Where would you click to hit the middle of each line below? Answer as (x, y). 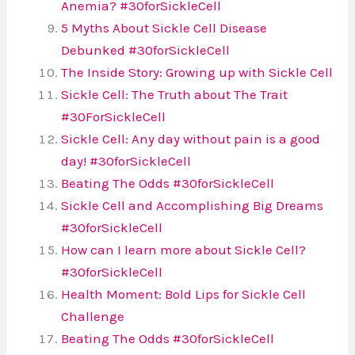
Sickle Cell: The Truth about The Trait (175, 94)
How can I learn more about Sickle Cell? (184, 249)
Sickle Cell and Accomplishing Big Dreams (193, 205)
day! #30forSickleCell (126, 160)
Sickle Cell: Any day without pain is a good (191, 138)
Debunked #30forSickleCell (146, 50)
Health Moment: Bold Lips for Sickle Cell (184, 294)
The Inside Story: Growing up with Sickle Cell (197, 72)
